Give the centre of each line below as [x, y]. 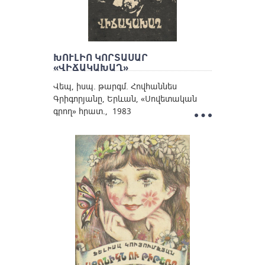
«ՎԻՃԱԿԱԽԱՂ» [91, 68]
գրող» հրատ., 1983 [92, 111]
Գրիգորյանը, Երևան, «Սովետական [125, 99]
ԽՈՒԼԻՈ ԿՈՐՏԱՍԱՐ [100, 58]
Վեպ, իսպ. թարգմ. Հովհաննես [115, 86]
